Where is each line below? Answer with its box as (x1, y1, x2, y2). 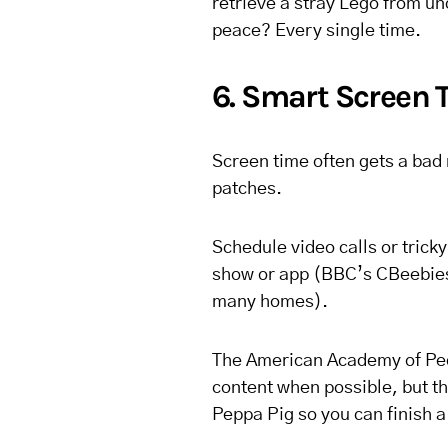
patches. (212, 180, 282, 198)
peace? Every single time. (212, 22, 421, 40)
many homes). (212, 293, 328, 311)
